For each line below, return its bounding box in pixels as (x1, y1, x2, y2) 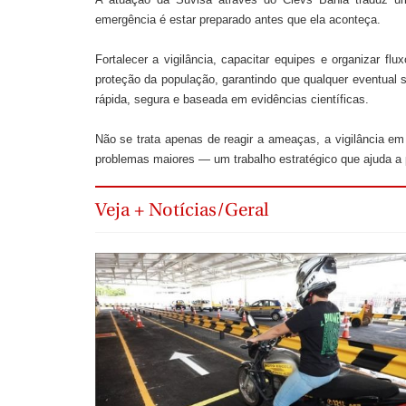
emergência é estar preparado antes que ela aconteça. (94, 12, 381, 26)
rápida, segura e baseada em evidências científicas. (94, 92, 369, 106)
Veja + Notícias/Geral (94, 199, 269, 221)
